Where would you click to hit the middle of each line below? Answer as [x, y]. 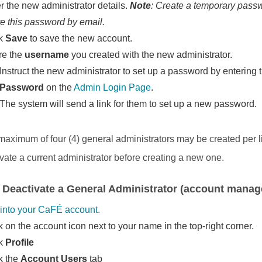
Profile [20, 242]
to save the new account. [80, 38]
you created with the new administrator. [151, 55]
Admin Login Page [113, 87]
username [47, 55]
